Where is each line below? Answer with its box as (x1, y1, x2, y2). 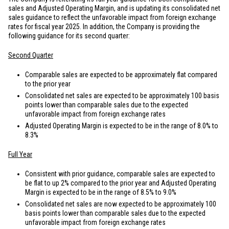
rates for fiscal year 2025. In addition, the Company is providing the (8, 22, 200, 31)
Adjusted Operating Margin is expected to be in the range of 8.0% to (25, 122, 218, 130)
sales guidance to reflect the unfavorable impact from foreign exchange (8, 13, 216, 21)
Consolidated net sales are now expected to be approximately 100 (25, 200, 216, 208)
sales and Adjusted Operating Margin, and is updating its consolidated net (8, 4, 220, 12)
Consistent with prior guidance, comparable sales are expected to (25, 170, 215, 178)
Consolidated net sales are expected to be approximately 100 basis (25, 91, 219, 100)
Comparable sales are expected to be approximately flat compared (25, 71, 217, 79)
